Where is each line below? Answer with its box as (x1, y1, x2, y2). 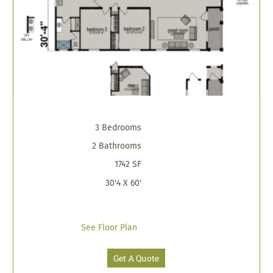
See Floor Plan (80, 224, 137, 233)
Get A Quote (113, 252, 159, 264)
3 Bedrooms (95, 123, 142, 132)
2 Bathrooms (92, 142, 142, 151)
